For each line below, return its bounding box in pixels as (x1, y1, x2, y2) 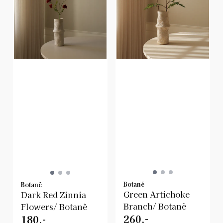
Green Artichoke (123, 188, 190, 200)
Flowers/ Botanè (21, 200, 87, 213)
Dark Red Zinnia (21, 188, 86, 201)
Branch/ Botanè (123, 200, 186, 212)
